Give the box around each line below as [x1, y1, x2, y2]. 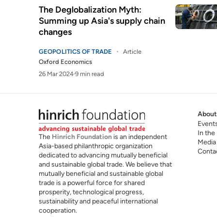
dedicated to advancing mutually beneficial [39, 151, 168, 159]
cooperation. [39, 206, 77, 215]
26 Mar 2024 [39, 70, 74, 77]
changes [39, 27, 72, 37]
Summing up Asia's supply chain [39, 15, 165, 26]
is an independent [112, 132, 167, 141]
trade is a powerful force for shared [39, 178, 145, 187]
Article [123, 48, 141, 55]
